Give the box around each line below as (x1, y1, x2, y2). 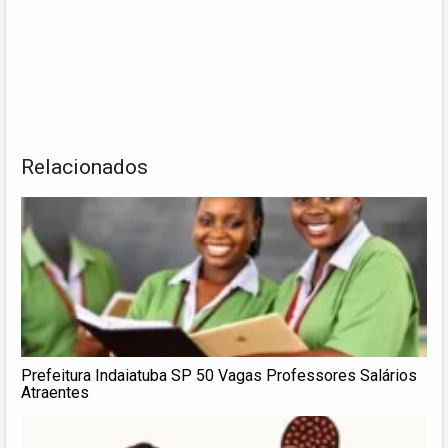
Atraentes (21, 382, 89, 402)
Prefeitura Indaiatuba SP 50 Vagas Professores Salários (21, 365, 417, 385)
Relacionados (21, 154, 148, 179)
